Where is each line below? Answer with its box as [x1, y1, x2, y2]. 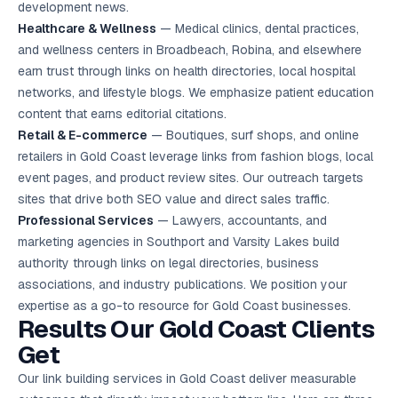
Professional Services [18, 212, 154, 228]
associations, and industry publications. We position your [18, 276, 347, 292]
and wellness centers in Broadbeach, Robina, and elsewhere [18, 42, 362, 58]
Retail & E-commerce [18, 127, 147, 143]
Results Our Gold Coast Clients [18, 313, 374, 345]
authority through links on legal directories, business [18, 255, 319, 271]
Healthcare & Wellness [18, 20, 156, 36]
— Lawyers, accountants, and [154, 212, 327, 228]
